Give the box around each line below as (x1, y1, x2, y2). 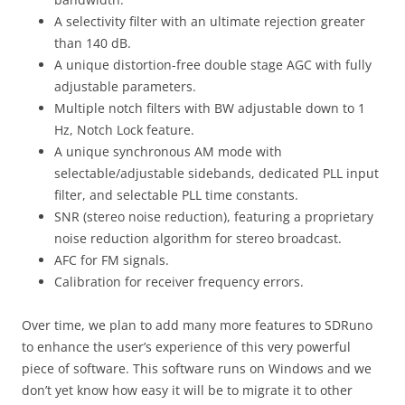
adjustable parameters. (54, 78, 196, 96)
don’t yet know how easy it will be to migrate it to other (22, 381, 353, 400)
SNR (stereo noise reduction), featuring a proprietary (54, 208, 373, 226)
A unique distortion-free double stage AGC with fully (54, 56, 372, 74)
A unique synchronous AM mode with (54, 143, 282, 161)
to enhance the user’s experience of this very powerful (22, 338, 351, 356)
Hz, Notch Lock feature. (54, 121, 194, 139)
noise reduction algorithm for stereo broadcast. (54, 230, 342, 248)
